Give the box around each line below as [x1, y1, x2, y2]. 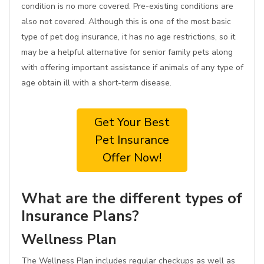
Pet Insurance [95, 132, 169, 148]
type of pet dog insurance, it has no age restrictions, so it [21, 31, 235, 42]
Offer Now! [103, 150, 161, 166]
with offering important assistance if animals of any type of [21, 62, 243, 73]
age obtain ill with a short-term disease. [21, 77, 171, 88]
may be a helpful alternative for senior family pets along [21, 47, 233, 58]
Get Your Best [94, 114, 170, 130]
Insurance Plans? [21, 206, 139, 226]
